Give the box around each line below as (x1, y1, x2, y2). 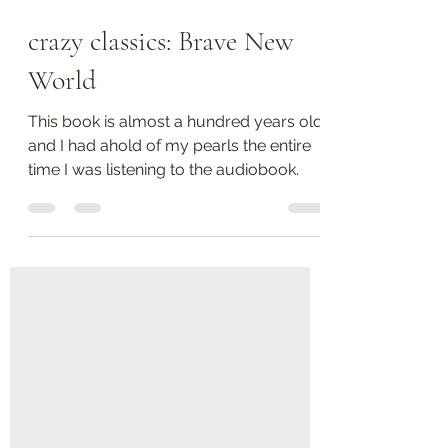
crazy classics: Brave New (28, 60, 294, 94)
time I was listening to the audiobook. (28, 196, 299, 215)
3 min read (116, 16, 174, 30)
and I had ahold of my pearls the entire (28, 172, 311, 191)
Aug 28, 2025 (28, 16, 98, 30)
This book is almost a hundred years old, (28, 148, 327, 167)
